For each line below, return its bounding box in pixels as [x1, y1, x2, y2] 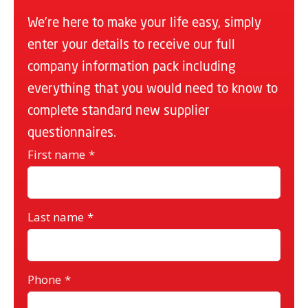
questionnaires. [27, 124, 116, 140]
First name [27, 146, 85, 162]
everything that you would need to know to [27, 80, 278, 96]
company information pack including [27, 58, 236, 74]
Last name [27, 209, 84, 225]
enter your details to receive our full [27, 36, 235, 52]
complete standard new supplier [27, 102, 210, 118]
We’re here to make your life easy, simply [27, 14, 261, 30]
